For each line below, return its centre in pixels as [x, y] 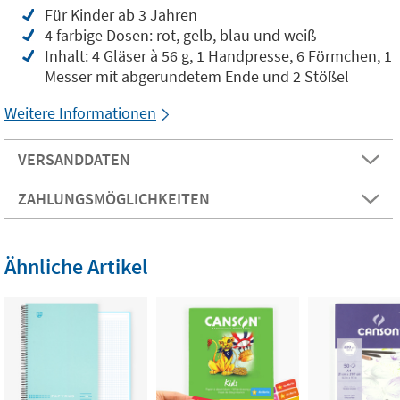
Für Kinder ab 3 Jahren [121, 15]
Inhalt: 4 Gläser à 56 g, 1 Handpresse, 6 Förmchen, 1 [218, 56]
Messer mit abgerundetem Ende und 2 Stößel [197, 77]
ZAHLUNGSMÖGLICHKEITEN [114, 199]
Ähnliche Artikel [76, 267]
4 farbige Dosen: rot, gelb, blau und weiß [180, 36]
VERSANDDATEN [74, 160]
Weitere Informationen [80, 113]
